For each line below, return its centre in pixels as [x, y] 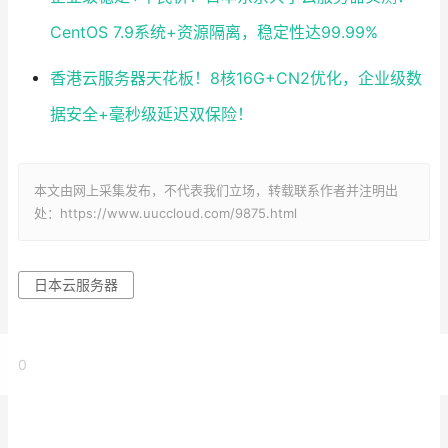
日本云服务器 [76, 285]
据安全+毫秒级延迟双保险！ [151, 115]
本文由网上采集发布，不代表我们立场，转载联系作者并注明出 [216, 190]
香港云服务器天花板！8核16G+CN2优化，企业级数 [235, 79]
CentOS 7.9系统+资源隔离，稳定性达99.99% [213, 33]
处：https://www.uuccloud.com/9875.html [165, 213]
